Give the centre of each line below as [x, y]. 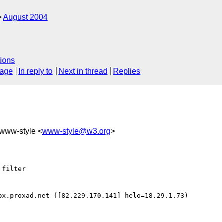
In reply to [36, 71]
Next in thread [83, 71]
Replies [127, 71]
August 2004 [25, 17]
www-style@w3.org [76, 131]
